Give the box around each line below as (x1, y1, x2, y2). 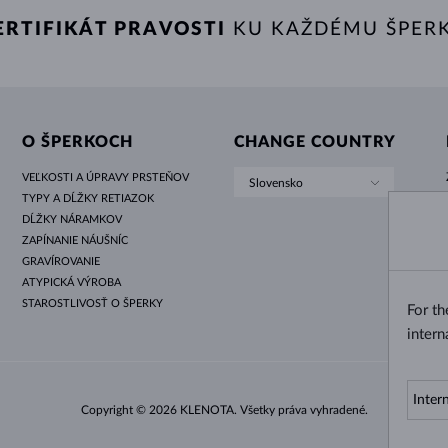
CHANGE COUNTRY (233, 133, 396, 150)
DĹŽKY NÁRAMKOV (22, 213, 123, 225)
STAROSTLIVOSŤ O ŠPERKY (22, 297, 164, 309)
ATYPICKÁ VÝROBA (22, 276, 122, 288)
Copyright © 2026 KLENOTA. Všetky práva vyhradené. (80, 403, 368, 416)
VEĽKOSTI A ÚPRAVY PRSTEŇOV (22, 171, 190, 183)
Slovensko (248, 176, 303, 189)
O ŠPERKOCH (22, 133, 134, 150)
